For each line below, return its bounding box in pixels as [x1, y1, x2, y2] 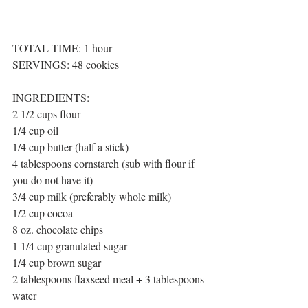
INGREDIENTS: [12, 89, 89, 104]
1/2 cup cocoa [12, 205, 73, 220]
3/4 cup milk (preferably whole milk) [12, 188, 171, 203]
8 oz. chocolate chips [12, 221, 103, 236]
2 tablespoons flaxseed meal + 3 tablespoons [12, 271, 207, 286]
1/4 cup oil [12, 122, 58, 137]
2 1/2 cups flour [12, 106, 80, 121]
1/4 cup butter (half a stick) [12, 139, 129, 154]
